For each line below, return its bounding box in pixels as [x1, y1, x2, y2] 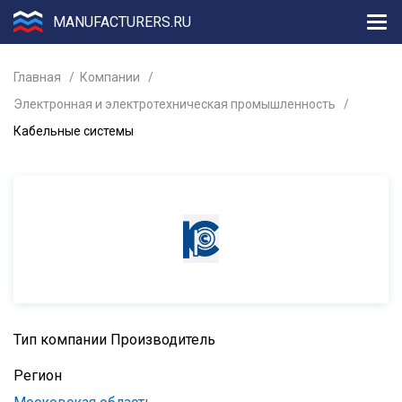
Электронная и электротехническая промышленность [13, 97, 336, 111]
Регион [13, 367, 62, 384]
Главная [13, 70, 61, 84]
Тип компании [13, 331, 110, 348]
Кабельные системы [13, 124, 134, 138]
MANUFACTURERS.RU [53, 13, 191, 31]
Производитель [110, 331, 215, 348]
